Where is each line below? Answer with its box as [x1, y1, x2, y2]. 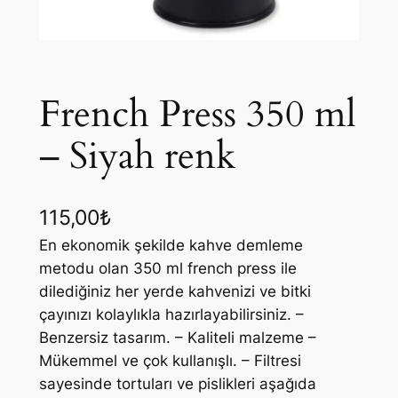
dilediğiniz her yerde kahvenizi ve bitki [38, 283, 311, 301]
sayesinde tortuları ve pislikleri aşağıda [38, 375, 316, 394]
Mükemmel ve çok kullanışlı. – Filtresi [38, 352, 301, 370]
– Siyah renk [38, 131, 235, 182]
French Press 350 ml [38, 90, 356, 140]
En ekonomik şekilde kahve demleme [38, 236, 303, 255]
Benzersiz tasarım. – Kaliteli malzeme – [38, 329, 316, 347]
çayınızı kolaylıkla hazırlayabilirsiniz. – [38, 306, 304, 324]
